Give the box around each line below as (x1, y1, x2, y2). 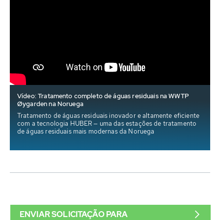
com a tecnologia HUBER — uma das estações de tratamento (17, 119, 197, 128)
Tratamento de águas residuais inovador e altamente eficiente (17, 111, 199, 120)
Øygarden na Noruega (17, 99, 83, 108)
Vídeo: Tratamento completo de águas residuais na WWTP (17, 91, 189, 100)
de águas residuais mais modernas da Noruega (17, 127, 155, 136)
